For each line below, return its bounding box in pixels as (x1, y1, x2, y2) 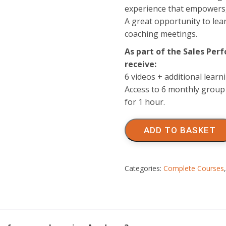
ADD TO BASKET (143, 125, 216, 135)
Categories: (124, 163, 163, 173)
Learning (124, 133, 156, 143)
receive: (124, 59, 156, 70)
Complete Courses (163, 163, 224, 173)
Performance (124, 123, 172, 133)
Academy (124, 143, 158, 153)
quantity (124, 153, 155, 163)
